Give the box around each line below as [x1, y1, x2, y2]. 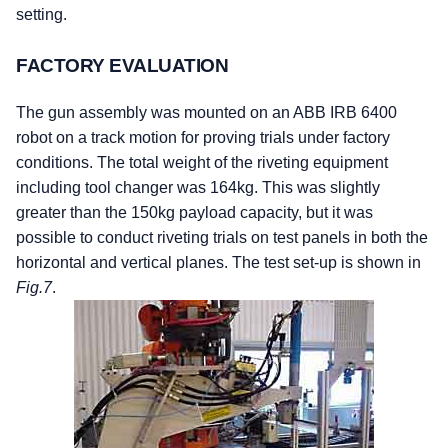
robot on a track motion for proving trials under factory [16, 128, 390, 146]
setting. [16, 5, 67, 23]
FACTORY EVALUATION [16, 54, 228, 76]
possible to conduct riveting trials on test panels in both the [16, 228, 428, 246]
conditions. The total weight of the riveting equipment [16, 153, 388, 171]
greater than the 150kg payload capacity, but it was [16, 203, 373, 221]
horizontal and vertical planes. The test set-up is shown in [16, 253, 421, 271]
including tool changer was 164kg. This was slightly [16, 178, 380, 196]
